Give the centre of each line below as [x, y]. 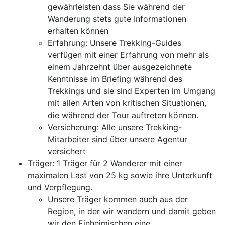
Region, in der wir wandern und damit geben [132, 211]
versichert [67, 151]
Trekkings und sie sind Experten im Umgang [132, 91]
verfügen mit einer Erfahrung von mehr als [128, 55]
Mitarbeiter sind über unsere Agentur [118, 139]
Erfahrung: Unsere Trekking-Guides [115, 43]
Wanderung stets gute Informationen [117, 19]
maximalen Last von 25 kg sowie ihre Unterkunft [120, 175]
